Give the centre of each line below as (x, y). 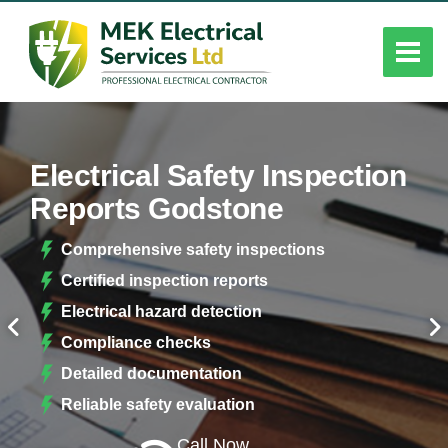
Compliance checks (136, 342)
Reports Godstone (156, 208)
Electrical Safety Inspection (218, 175)
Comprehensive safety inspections (193, 249)
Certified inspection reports (165, 280)
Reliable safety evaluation (158, 404)
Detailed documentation (152, 373)
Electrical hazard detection (162, 311)
